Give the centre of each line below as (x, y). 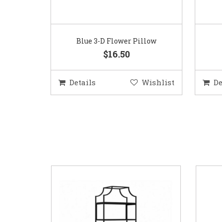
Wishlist (158, 83)
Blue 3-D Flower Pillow (116, 41)
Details (83, 83)
